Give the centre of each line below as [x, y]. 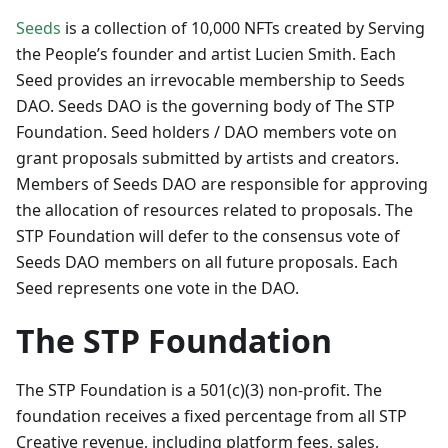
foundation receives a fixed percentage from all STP [211, 416]
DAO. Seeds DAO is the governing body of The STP [205, 106]
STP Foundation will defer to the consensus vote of [208, 236]
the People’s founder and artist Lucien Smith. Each [206, 54]
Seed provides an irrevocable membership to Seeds [210, 80]
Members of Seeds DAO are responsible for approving [222, 184]
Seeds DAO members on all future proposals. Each [207, 262]
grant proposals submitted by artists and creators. [207, 158]
